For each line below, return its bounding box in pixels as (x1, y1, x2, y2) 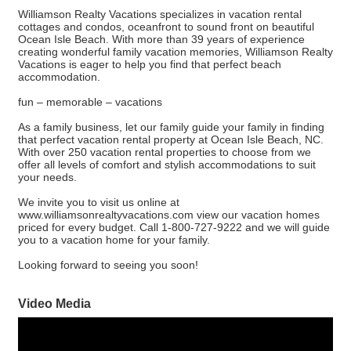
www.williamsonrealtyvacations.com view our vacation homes (18, 208, 320, 222)
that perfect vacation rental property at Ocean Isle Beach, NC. (18, 133, 324, 147)
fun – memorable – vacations (18, 96, 162, 109)
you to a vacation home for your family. (18, 233, 210, 247)
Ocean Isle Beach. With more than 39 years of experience (18, 33, 305, 46)
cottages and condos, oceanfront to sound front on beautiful (18, 20, 314, 34)
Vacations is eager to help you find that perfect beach (18, 58, 281, 71)
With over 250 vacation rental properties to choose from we (18, 146, 311, 159)
